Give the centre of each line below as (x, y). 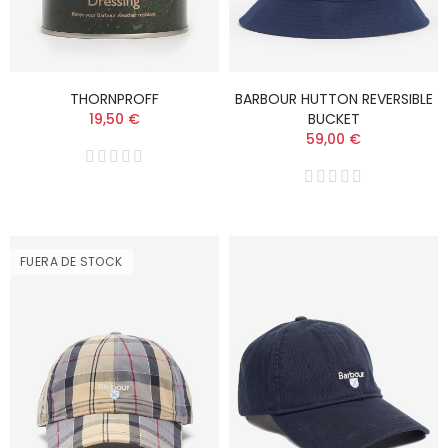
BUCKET (333, 119)
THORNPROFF (114, 99)
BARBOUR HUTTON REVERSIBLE (333, 99)
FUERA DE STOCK (71, 262)
